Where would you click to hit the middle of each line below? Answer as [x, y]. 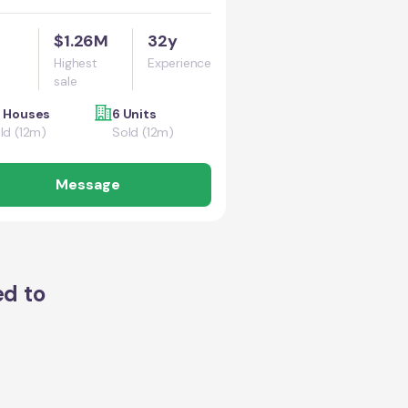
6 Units [134, 114]
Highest [76, 63]
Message [87, 184]
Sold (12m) [143, 132]
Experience [179, 63]
